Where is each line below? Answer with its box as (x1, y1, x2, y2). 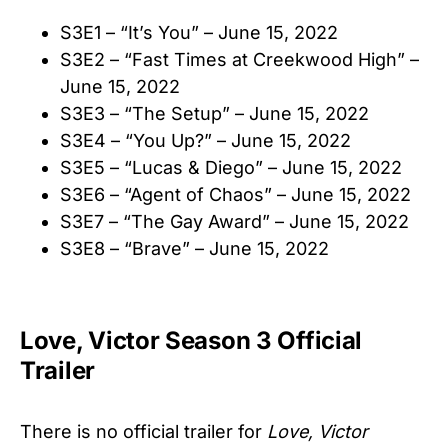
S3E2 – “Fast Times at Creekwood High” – (60, 48, 419, 70)
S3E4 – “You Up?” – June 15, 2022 (60, 129, 351, 151)
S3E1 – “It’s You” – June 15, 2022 (60, 21, 338, 43)
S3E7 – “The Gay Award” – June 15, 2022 (60, 210, 409, 232)
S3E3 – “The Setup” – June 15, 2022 (60, 102, 369, 124)
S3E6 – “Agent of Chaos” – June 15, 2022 (60, 183, 411, 205)
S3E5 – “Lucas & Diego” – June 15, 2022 (60, 156, 402, 178)
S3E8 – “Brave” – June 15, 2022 (60, 237, 329, 259)
